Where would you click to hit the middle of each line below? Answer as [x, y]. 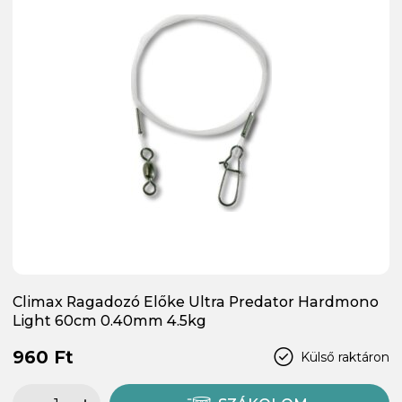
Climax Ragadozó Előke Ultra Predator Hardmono [196, 302]
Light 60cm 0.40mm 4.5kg [109, 321]
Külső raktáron [345, 357]
